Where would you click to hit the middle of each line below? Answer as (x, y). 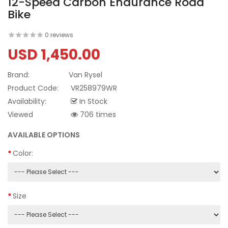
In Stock (92, 102)
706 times (97, 115)
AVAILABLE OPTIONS (44, 135)
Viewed (20, 115)
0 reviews (59, 35)
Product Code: (33, 88)
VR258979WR (93, 88)
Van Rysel (85, 75)
